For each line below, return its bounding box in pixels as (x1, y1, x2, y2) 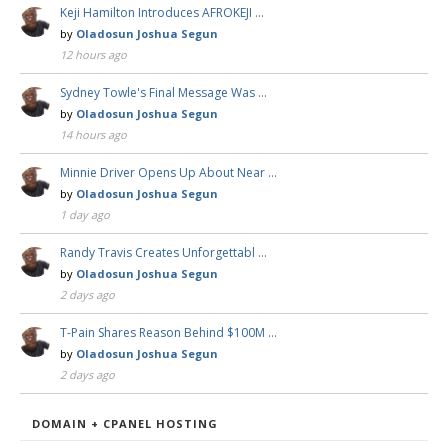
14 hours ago (60, 126, 127, 142)
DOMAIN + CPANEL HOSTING (32, 415, 218, 431)
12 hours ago (60, 46, 127, 62)
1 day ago (60, 206, 110, 222)
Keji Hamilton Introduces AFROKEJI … (60, 3, 264, 21)
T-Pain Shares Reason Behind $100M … (60, 323, 277, 341)
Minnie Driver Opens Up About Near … (60, 163, 277, 181)
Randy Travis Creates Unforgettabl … (60, 243, 267, 261)
